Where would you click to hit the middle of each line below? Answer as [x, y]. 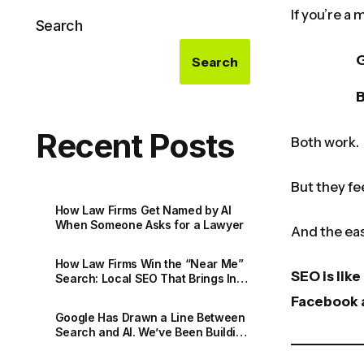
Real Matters [90, 292]
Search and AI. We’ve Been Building [152, 331]
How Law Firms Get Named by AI [143, 210]
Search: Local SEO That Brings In [146, 278]
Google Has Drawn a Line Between [150, 317]
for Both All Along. [103, 346]
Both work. [325, 142]
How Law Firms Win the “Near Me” [149, 263]
